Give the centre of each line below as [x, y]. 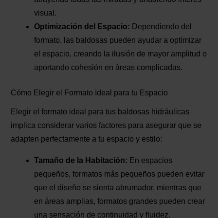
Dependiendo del [161, 27]
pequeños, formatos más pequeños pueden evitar [119, 174]
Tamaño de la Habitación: [81, 161]
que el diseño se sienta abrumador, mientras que [118, 188]
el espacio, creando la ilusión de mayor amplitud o [121, 54]
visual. [45, 13]
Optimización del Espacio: [82, 27]
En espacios [150, 161]
